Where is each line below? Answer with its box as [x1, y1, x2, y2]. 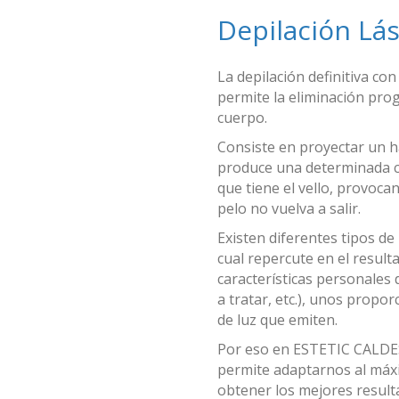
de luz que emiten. [217, 310, 338, 330]
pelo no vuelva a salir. [217, 199, 361, 218]
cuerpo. [217, 108, 267, 127]
